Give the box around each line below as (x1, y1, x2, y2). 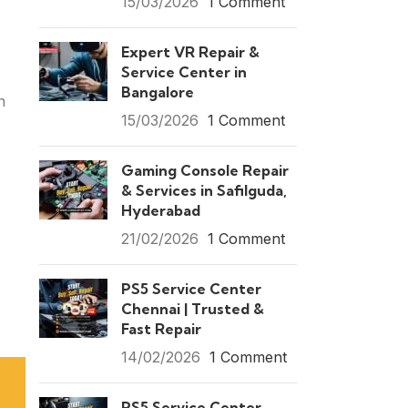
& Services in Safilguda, (120, 181, 287, 199)
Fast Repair (120, 320, 201, 338)
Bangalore (120, 83, 194, 101)
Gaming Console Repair (120, 161, 289, 179)
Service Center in (120, 63, 247, 81)
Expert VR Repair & (120, 43, 260, 61)
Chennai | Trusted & (120, 300, 264, 318)
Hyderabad (120, 201, 200, 219)
